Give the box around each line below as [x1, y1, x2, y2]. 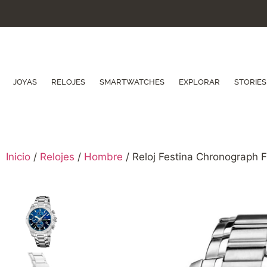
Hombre [84, 151, 123, 163]
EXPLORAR [179, 77, 220, 87]
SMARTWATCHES [100, 77, 164, 87]
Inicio [6, 151, 30, 163]
